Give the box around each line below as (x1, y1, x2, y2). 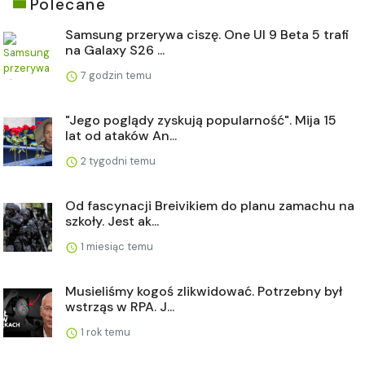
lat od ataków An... (65, 126, 177, 144)
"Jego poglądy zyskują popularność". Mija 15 (65, 111, 336, 129)
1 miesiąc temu (78, 239, 153, 253)
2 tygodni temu (78, 153, 156, 168)
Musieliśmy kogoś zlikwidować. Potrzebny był (65, 282, 342, 300)
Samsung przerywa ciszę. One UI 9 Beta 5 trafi (65, 25, 350, 43)
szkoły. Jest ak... (65, 212, 159, 230)
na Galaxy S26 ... (65, 41, 165, 59)
